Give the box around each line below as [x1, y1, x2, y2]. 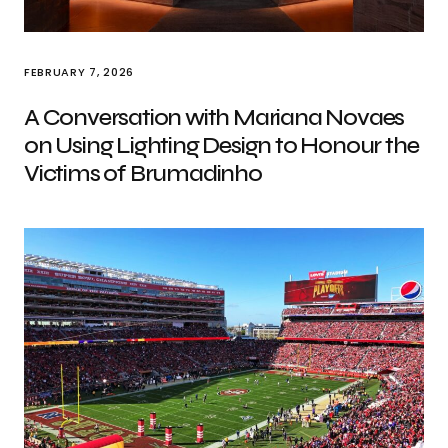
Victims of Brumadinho [24, 159, 262, 188]
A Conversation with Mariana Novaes [24, 103, 405, 132]
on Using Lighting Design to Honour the [24, 131, 419, 160]
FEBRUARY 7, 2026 [24, 64, 134, 80]
